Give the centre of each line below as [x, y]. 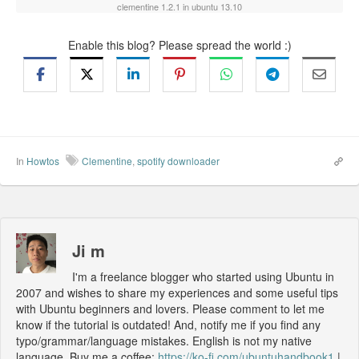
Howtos [43, 160]
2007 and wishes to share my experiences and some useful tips [177, 292]
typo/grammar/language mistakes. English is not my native [164, 340]
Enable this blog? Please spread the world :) [179, 44]
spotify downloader [178, 160]
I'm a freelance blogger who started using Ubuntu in [203, 276]
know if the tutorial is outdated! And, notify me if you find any [168, 324]
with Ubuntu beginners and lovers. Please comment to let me [170, 308]
